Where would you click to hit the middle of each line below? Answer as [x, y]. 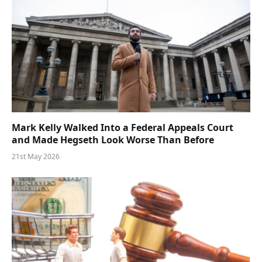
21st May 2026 [36, 157]
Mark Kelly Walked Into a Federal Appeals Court [123, 128]
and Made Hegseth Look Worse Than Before [113, 140]
